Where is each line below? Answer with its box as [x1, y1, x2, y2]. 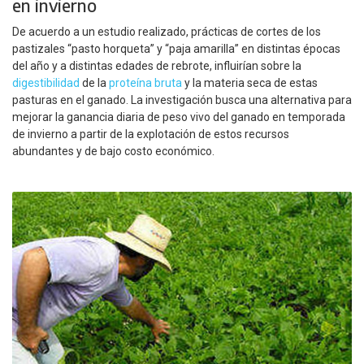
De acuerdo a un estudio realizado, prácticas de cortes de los [12, 25, 321, 39]
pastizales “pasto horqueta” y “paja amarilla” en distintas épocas [12, 42, 340, 56]
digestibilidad [12, 76, 80, 90]
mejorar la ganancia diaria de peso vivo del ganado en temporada [12, 110, 345, 124]
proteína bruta [109, 76, 182, 90]
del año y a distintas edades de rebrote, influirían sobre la [12, 59, 301, 73]
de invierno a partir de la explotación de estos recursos [12, 128, 289, 141]
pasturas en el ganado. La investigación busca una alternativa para [12, 93, 352, 107]
